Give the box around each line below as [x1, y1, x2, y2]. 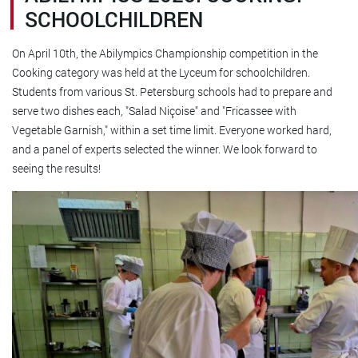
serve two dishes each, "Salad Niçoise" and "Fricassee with [12, 103, 296, 118]
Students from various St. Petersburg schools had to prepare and [12, 84, 332, 99]
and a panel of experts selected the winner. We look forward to [12, 141, 317, 157]
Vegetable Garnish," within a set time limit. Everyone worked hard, [12, 122, 332, 137]
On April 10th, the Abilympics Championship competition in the [12, 46, 318, 61]
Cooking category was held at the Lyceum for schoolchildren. [12, 65, 310, 80]
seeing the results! [12, 161, 101, 176]
